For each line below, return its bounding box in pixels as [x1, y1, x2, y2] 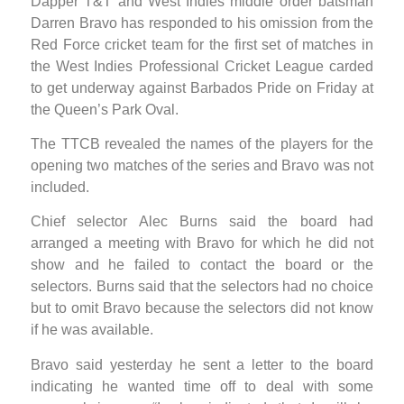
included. [31, 179, 89, 195]
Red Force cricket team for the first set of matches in [31, 36, 373, 52]
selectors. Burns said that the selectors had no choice [31, 279, 373, 295]
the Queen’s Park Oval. [31, 101, 179, 117]
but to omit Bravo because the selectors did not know [31, 300, 373, 317]
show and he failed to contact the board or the [31, 257, 373, 273]
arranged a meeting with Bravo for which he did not [31, 235, 373, 252]
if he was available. [31, 322, 153, 338]
